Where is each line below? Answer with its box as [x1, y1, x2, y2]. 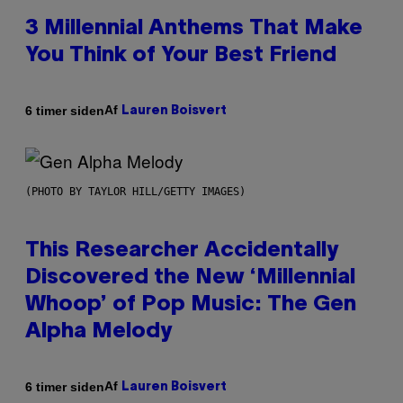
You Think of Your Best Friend [25, 46, 336, 67]
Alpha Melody [25, 322, 172, 343]
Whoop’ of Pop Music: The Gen [25, 295, 356, 316]
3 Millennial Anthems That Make [25, 19, 363, 40]
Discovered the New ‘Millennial [25, 268, 355, 289]
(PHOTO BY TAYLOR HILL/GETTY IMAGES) [25, 185, 246, 199]
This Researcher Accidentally [25, 241, 338, 262]
